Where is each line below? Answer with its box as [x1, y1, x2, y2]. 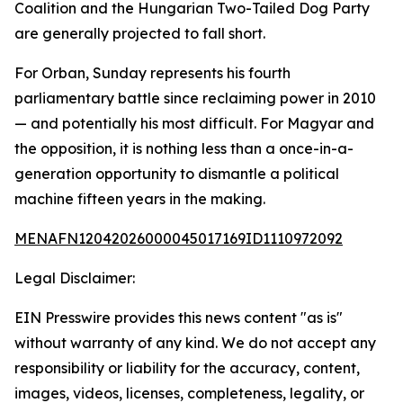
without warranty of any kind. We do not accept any [14, 334, 376, 352]
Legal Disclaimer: [14, 269, 135, 287]
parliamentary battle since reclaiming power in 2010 [14, 89, 376, 107]
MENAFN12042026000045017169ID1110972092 [14, 229, 343, 247]
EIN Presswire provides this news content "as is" [14, 309, 343, 327]
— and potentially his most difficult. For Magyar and [14, 114, 374, 132]
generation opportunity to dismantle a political [14, 165, 339, 183]
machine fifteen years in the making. [14, 190, 265, 208]
